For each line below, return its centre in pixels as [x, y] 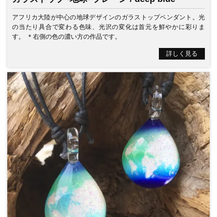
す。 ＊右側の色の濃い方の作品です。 [67, 36]
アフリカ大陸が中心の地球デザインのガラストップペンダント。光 [108, 17]
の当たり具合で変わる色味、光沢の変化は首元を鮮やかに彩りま [108, 27]
